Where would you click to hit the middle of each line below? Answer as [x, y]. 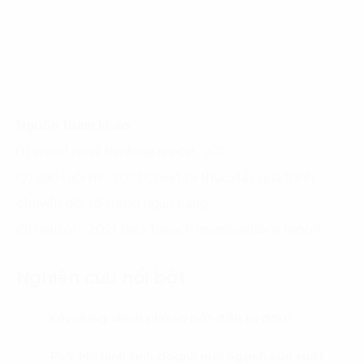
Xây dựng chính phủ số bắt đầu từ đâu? [171, 318]
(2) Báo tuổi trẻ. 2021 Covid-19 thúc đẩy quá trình [165, 178]
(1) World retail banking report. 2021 [124, 152]
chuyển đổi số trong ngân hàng [112, 204]
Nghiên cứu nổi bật [101, 278]
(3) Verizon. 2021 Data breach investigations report [169, 230]
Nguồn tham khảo [73, 126]
